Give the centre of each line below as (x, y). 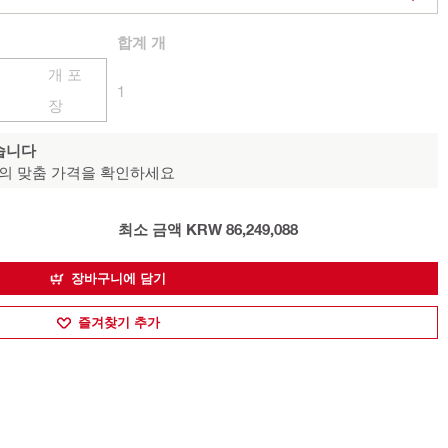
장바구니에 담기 (118, 278)
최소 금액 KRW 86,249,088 (207, 229)
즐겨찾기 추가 (118, 322)
